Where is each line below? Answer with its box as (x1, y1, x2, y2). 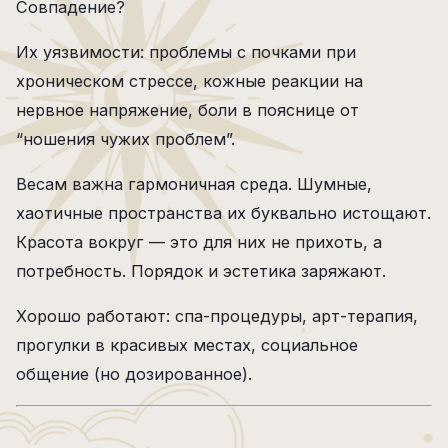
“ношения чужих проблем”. (16, 129, 235, 149)
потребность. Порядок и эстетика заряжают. (16, 261, 386, 281)
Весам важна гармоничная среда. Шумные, (16, 174, 372, 194)
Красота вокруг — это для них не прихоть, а (16, 232, 382, 252)
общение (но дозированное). (16, 364, 252, 384)
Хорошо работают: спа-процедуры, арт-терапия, (16, 306, 418, 326)
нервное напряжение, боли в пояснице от (16, 100, 359, 120)
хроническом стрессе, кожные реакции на (16, 71, 363, 91)
